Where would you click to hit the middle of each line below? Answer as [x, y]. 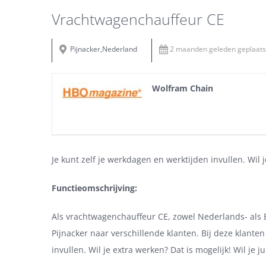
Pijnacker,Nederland [104, 49]
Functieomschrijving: [94, 188]
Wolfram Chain [183, 88]
